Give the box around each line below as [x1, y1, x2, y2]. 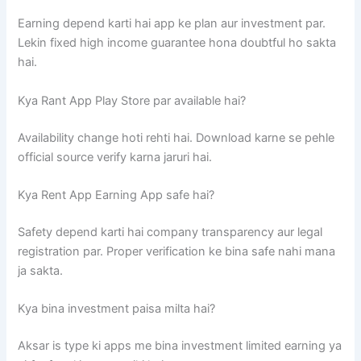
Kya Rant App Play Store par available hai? [18, 93, 247, 108]
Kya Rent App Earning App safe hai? [18, 187, 215, 202]
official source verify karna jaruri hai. [18, 149, 213, 164]
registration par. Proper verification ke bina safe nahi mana [18, 243, 336, 259]
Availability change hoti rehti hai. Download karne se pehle [18, 130, 335, 145]
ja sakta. [18, 263, 64, 278]
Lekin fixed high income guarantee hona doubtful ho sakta [18, 35, 337, 51]
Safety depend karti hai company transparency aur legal [18, 224, 323, 239]
